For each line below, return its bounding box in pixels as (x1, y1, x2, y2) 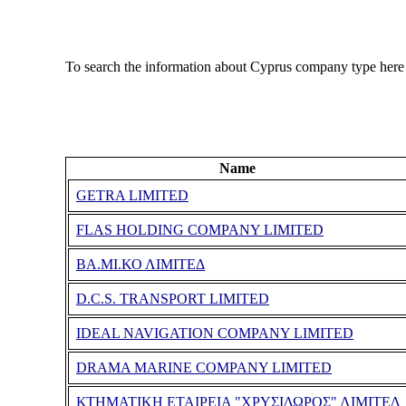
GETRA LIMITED (75, 188, 188, 204)
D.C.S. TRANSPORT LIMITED (75, 291, 269, 307)
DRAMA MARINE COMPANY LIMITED (75, 360, 332, 376)
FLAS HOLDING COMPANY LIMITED (75, 222, 324, 238)
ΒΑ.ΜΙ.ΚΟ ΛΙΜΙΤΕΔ (75, 256, 205, 273)
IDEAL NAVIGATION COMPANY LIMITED (75, 325, 353, 342)
